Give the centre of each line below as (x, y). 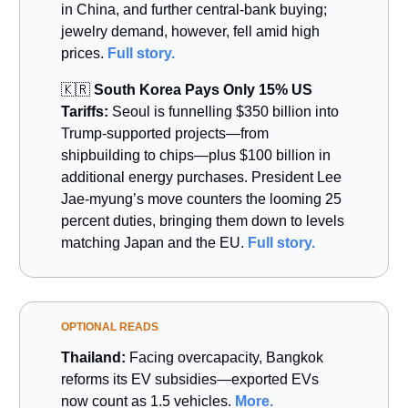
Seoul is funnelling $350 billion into (224, 111)
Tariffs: (85, 111)
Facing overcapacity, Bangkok (224, 357)
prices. (84, 53)
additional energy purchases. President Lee (201, 177)
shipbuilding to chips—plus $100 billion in (196, 155)
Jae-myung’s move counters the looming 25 (201, 199)
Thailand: (93, 357)
